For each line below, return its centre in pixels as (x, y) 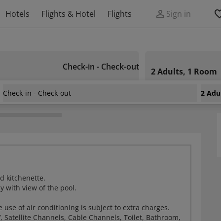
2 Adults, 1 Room (184, 72)
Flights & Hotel (69, 14)
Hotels (18, 14)
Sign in (179, 14)
